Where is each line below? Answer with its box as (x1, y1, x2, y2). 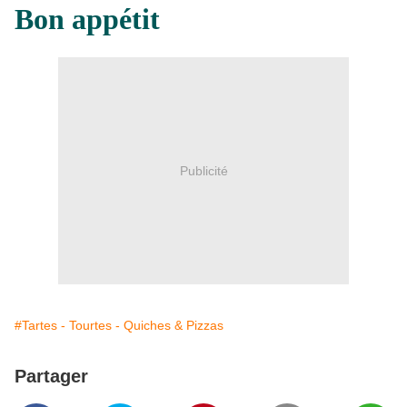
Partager (15, 366, 88, 387)
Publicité (179, 163, 228, 178)
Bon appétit (15, 3, 160, 36)
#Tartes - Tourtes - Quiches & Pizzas (15, 318, 223, 333)
